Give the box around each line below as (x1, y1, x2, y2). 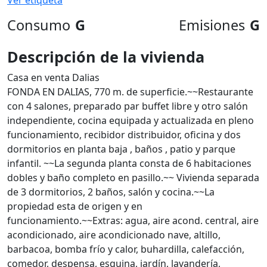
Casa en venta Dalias (7, 71, 100, 84)
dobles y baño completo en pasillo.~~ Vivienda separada (7, 171, 259, 184)
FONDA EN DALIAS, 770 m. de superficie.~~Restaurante (7, 85, 253, 98)
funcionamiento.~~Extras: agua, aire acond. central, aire (7, 214, 259, 227)
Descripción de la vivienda (7, 46, 204, 67)
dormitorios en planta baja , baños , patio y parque (7, 142, 235, 156)
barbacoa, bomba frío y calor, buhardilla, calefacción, (7, 243, 244, 256)
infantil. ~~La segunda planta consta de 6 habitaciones (7, 157, 252, 170)
